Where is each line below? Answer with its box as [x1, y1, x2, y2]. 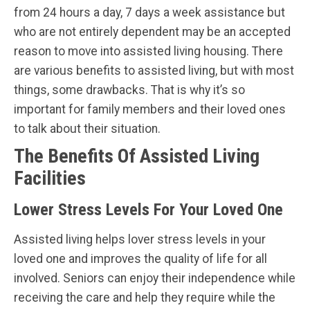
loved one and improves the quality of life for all [14, 251, 267, 266]
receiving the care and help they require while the [14, 290, 275, 304]
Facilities [14, 166, 86, 190]
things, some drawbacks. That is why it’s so [14, 82, 245, 97]
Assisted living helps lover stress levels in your [14, 232, 266, 246]
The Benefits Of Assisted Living [14, 144, 259, 167]
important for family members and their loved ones [14, 102, 286, 116]
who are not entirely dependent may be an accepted [14, 24, 291, 39]
